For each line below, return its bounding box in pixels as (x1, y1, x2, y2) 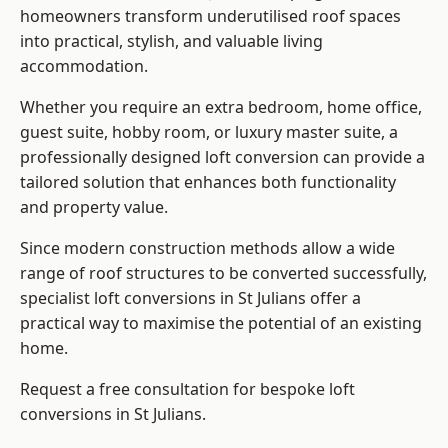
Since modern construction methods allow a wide (20, 237, 395, 260)
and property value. (20, 196, 168, 219)
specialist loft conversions (20, 287, 216, 310)
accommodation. (20, 55, 148, 78)
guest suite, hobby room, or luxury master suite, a (20, 121, 398, 144)
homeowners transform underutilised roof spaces (20, 5, 401, 28)
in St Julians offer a (216, 287, 361, 310)
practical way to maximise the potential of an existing (20, 312, 422, 335)
